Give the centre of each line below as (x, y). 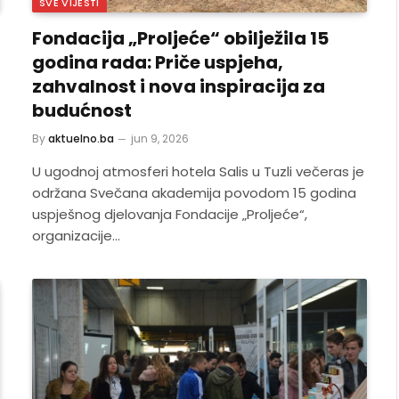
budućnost (82, 110)
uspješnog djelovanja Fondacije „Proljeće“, (170, 214)
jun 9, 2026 (160, 138)
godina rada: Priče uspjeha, (158, 62)
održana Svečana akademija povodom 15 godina (194, 193)
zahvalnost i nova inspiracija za (179, 86)
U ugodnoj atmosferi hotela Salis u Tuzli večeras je (198, 171)
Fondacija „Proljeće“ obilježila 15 (180, 38)
